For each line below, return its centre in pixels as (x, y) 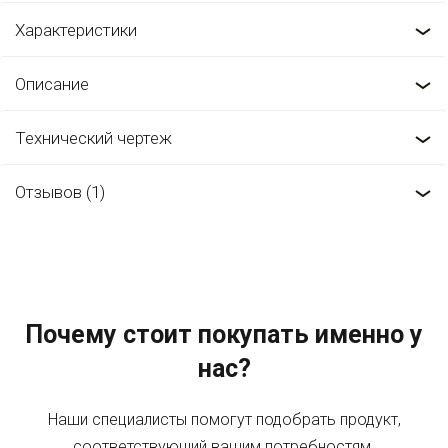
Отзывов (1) (60, 192)
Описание (52, 84)
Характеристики (76, 30)
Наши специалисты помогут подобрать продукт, (224, 419)
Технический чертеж (93, 138)
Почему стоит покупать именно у (224, 334)
